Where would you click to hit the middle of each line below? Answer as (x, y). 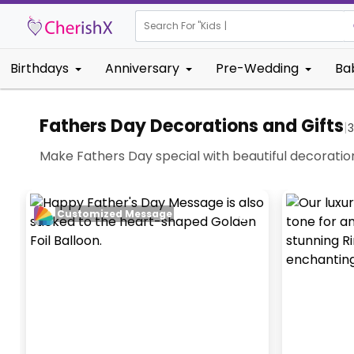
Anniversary (142, 68)
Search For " (172, 26)
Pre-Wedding (257, 68)
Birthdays (40, 68)
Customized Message (115, 214)
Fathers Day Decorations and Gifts (192, 126)
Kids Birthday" (234, 26)
